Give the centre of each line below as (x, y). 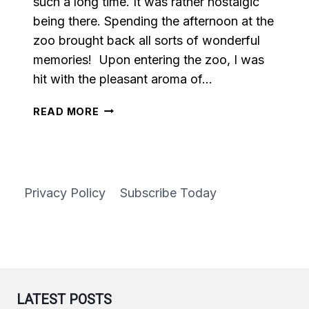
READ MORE (66, 111)
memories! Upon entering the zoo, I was (149, 59)
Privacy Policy (64, 193)
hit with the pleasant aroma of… (123, 79)
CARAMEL (126, 140)
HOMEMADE (131, 124)
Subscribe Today (169, 193)
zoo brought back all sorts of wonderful (147, 40)
